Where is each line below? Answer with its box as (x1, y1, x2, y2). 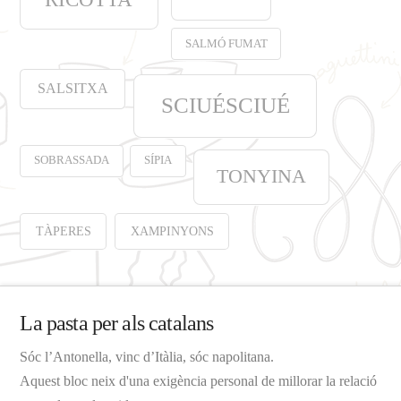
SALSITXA (37, 80, 108, 96)
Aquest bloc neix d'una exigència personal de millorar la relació (20, 372, 378, 388)
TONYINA (216, 166, 306, 188)
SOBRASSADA (34, 154, 110, 167)
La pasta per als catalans (20, 311, 214, 335)
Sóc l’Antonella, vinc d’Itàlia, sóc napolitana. (20, 348, 275, 364)
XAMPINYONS (130, 223, 214, 238)
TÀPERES (35, 223, 91, 238)
